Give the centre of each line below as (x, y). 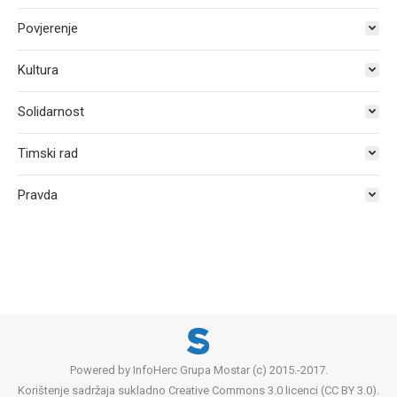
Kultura (38, 70)
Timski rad (48, 153)
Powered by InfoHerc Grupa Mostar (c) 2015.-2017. (198, 370)
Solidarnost (51, 111)
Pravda (38, 195)
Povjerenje (48, 28)
